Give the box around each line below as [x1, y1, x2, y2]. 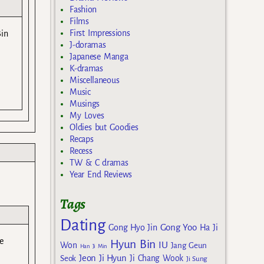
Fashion [70, 5, 97, 15]
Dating [60, 216, 105, 234]
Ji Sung [186, 254, 207, 263]
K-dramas [70, 64, 103, 74]
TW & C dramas [70, 158, 128, 168]
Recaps [70, 134, 94, 144]
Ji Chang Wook [130, 253, 183, 263]
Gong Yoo [160, 222, 197, 232]
